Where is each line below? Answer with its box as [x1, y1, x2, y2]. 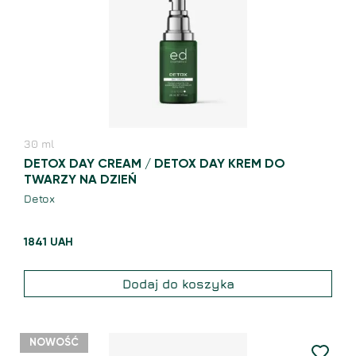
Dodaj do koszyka [122, 277, 234, 292]
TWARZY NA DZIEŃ [24, 174, 137, 188]
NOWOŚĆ [29, 338, 79, 349]
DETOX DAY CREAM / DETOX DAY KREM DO [24, 158, 285, 172]
